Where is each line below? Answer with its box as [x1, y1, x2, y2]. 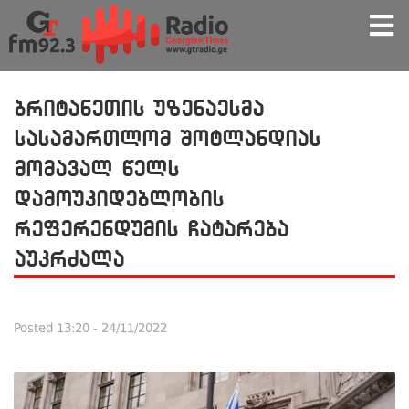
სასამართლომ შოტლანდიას [14, 128, 320, 149]
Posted [14, 320, 57, 339]
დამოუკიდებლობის [14, 188, 224, 209]
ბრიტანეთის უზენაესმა [14, 98, 264, 119]
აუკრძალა [14, 248, 124, 269]
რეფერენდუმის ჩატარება [14, 218, 288, 239]
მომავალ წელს [14, 158, 179, 179]
